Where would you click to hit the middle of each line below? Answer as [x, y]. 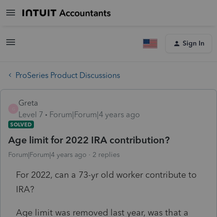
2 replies [106, 155]
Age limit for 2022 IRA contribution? [89, 140]
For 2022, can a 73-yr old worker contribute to [106, 175]
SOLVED [21, 124]
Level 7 [31, 114]
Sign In [194, 43]
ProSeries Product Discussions [68, 75]
